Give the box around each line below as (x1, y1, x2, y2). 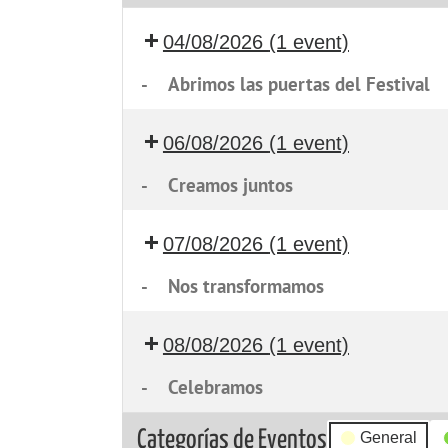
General (359, 429, 417, 446)
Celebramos (167, 375, 263, 399)
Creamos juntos (167, 173, 293, 197)
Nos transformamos (167, 274, 324, 298)
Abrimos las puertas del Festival (167, 72, 430, 96)
